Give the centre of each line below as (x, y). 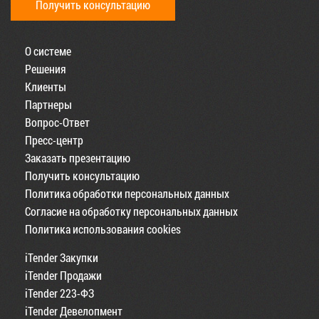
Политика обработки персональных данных (127, 193)
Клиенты (46, 86)
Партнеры (48, 104)
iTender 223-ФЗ (59, 293)
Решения (46, 68)
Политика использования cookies (103, 229)
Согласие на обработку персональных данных (131, 211)
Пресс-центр (54, 140)
